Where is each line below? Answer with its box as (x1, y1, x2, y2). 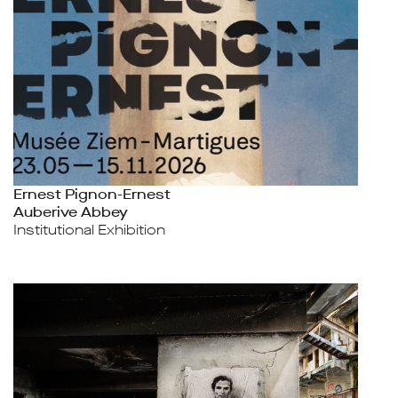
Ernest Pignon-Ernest (13, 185, 171, 203)
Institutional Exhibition (13, 220, 165, 239)
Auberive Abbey (13, 203, 128, 221)
